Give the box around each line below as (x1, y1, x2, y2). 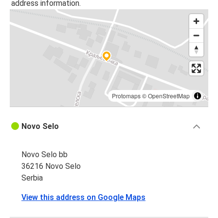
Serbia (21, 173, 43, 183)
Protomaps (112, 91, 141, 100)
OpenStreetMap (148, 91, 190, 100)
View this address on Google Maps (21, 193, 145, 202)
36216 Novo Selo (21, 162, 81, 171)
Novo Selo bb (21, 150, 68, 160)
